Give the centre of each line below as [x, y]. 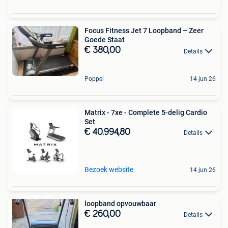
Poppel [94, 79]
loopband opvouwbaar [120, 203]
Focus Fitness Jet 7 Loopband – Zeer [144, 31]
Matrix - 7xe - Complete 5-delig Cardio [146, 112]
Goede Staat [105, 40]
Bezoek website [109, 169]
